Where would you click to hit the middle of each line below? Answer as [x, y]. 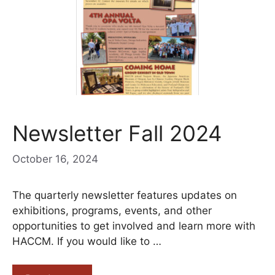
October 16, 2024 [55, 159]
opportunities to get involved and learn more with [134, 226]
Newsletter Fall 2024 [117, 134]
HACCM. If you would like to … [87, 241]
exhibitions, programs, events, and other [112, 210]
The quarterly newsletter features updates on [125, 195]
